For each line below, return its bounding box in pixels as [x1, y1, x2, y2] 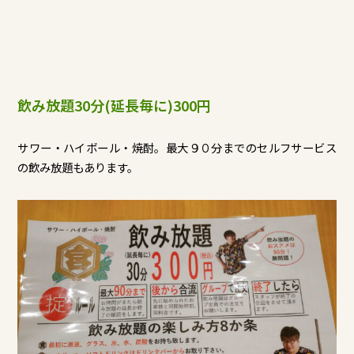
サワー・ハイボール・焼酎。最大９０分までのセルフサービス [17, 139, 337, 156]
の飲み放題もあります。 [17, 159, 139, 176]
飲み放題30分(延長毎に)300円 [17, 94, 212, 115]
